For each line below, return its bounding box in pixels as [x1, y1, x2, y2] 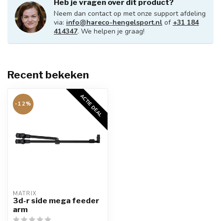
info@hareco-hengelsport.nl [66, 18, 162, 27]
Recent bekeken [7, 69, 89, 81]
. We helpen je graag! [77, 27, 145, 36]
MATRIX [13, 190, 37, 197]
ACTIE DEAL [78, 93, 104, 118]
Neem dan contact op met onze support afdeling [54, 9, 206, 18]
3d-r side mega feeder [13, 196, 99, 205]
